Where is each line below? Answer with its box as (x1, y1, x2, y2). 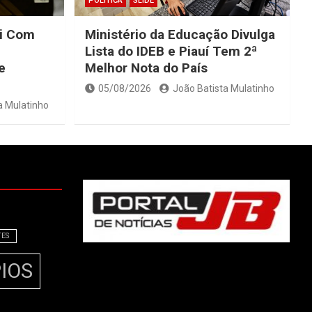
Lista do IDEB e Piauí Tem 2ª (84, 43, 257, 60)
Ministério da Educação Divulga (84, 26, 275, 43)
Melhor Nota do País (84, 60, 208, 77)
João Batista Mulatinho (172, 83, 274, 95)
